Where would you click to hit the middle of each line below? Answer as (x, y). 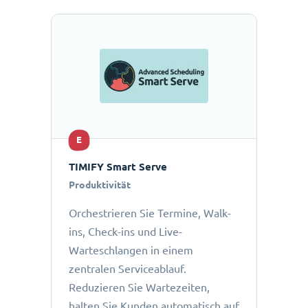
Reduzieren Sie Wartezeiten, (139, 288)
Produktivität (100, 185)
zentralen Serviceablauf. (128, 269)
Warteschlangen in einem (131, 251)
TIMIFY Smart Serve (118, 167)
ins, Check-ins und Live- (125, 232)
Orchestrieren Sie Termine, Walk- (150, 213)
